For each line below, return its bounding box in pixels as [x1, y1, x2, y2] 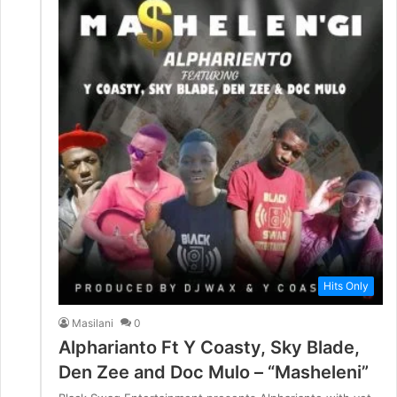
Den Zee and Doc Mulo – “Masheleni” [58, 361, 369, 383]
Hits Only [323, 278, 369, 292]
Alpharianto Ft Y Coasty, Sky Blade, [58, 336, 360, 358]
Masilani [72, 315, 113, 330]
